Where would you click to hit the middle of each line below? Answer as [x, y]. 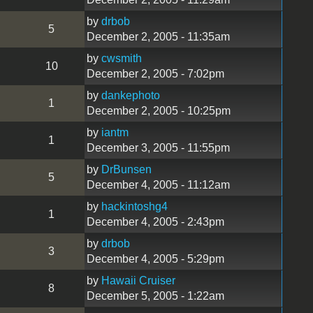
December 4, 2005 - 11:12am [158, 184]
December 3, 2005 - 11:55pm [158, 147]
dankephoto [130, 95]
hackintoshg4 [134, 206]
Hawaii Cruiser [138, 280]
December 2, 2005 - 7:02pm [155, 73]
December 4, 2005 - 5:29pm [155, 259]
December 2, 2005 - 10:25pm [158, 110]
